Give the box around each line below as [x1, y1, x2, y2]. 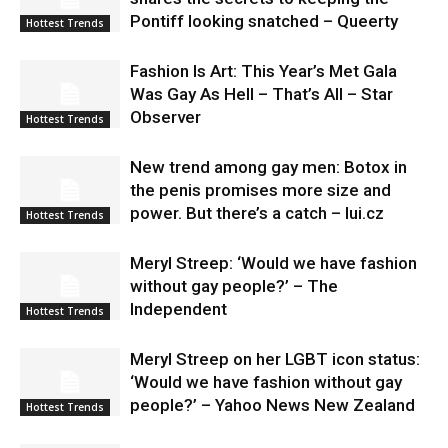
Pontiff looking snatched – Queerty [130, 10, 398, 31]
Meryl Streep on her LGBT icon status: [130, 348, 420, 369]
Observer [130, 106, 201, 127]
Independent [130, 298, 227, 319]
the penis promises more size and [130, 179, 391, 200]
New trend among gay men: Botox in [130, 156, 407, 177]
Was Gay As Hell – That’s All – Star [130, 83, 393, 104]
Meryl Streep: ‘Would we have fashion [130, 252, 417, 273]
